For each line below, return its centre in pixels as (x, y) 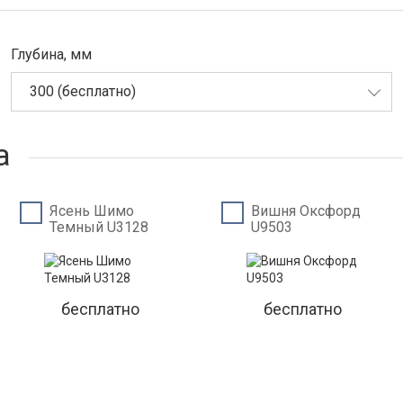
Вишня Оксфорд (306, 211)
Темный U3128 (99, 227)
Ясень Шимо (92, 211)
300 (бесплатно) (83, 91)
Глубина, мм (52, 54)
